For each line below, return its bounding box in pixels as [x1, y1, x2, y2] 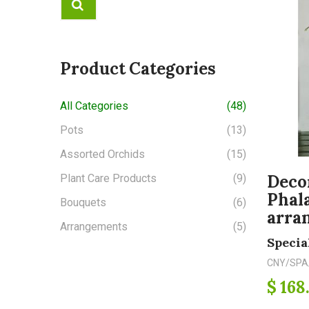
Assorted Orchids [60, 148, 145, 161]
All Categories [60, 99, 128, 112]
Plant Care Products [60, 172, 157, 185]
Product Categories [60, 58, 216, 79]
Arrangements [60, 220, 128, 233]
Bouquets [60, 196, 106, 209]
